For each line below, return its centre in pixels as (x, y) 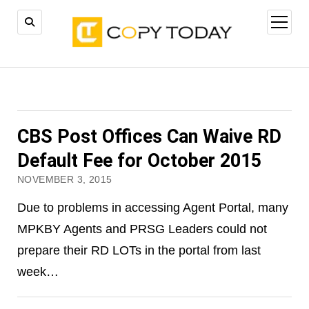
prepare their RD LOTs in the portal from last (139, 250)
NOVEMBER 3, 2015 (64, 180)
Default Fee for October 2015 (139, 161)
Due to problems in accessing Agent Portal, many (152, 208)
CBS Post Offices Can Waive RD (149, 137)
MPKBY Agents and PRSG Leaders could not (142, 229)
